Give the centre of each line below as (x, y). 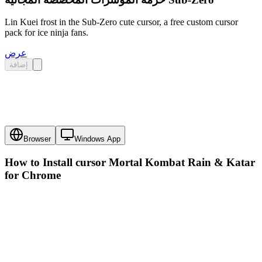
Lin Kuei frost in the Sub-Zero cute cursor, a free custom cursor (121, 22)
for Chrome (33, 175)
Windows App (97, 139)
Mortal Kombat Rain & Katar (182, 162)
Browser (37, 139)
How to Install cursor (57, 162)
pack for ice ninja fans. (46, 33)
